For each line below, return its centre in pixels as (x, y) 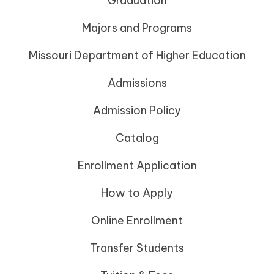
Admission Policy (137, 111)
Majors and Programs (137, 28)
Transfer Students (137, 248)
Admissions (137, 83)
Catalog (137, 138)
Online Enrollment (137, 221)
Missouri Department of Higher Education (137, 56)
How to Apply (137, 193)
